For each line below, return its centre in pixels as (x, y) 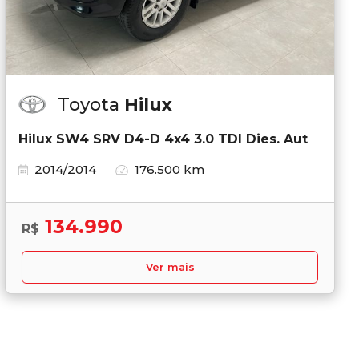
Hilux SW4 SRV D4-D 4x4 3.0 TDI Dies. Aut (163, 139)
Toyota (91, 104)
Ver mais (170, 267)
